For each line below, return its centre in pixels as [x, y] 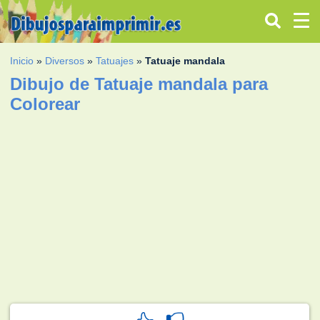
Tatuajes [115, 60]
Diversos [65, 60]
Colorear [45, 104]
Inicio [22, 60]
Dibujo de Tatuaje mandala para [139, 84]
